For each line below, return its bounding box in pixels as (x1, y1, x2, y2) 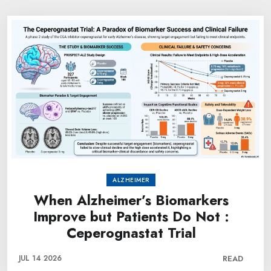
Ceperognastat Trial (66, 223, 196, 243)
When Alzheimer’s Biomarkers (33, 190, 229, 211)
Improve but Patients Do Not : (33, 206, 229, 227)
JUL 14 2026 (19, 253, 62, 264)
